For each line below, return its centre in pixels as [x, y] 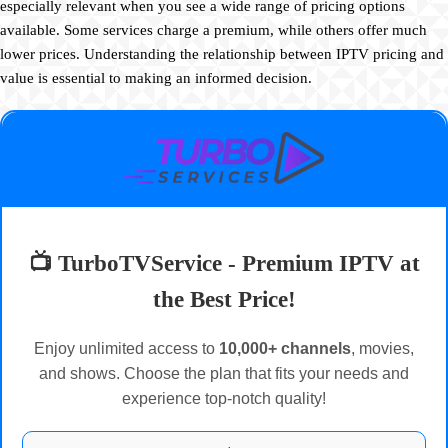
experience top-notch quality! [224, 399]
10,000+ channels [285, 349]
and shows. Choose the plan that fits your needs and [224, 374]
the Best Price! [224, 299]
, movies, [382, 349]
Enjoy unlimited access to [126, 349]
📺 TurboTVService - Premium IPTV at [224, 263]
